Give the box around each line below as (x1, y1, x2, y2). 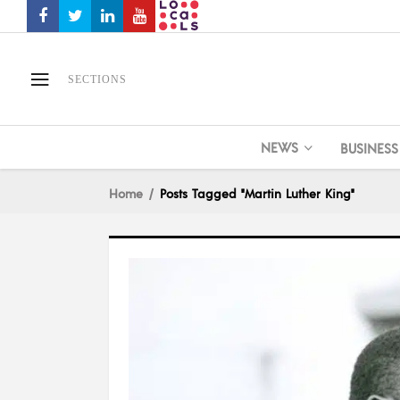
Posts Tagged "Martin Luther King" (160, 185, 354, 202)
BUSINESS (339, 138, 398, 156)
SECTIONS (68, 72, 127, 86)
